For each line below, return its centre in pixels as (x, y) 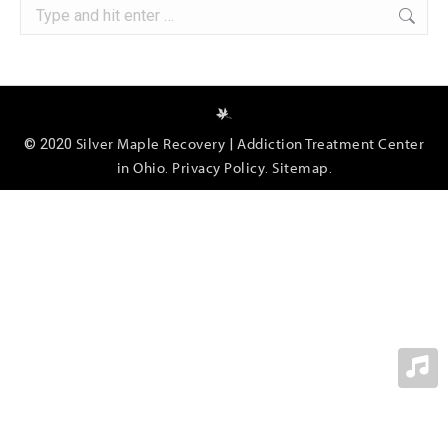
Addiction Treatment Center (331, 143)
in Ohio (140, 167)
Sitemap (300, 167)
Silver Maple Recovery (150, 143)
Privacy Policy (218, 167)
